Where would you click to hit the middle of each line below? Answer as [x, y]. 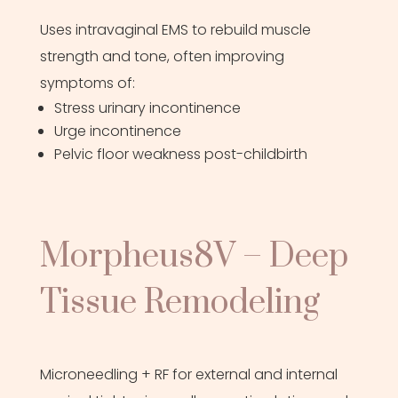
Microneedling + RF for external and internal [188, 374]
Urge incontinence [117, 131]
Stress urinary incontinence [147, 107]
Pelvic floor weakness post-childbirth [180, 154]
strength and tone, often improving [162, 56]
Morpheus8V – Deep [194, 256]
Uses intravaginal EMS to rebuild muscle [175, 29]
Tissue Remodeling [179, 302]
